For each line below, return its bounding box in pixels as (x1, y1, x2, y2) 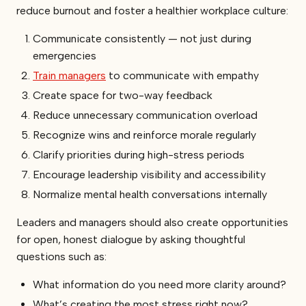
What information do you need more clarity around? (33, 277, 286, 291)
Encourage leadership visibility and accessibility (33, 167, 266, 181)
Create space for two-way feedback (33, 88, 212, 102)
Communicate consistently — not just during (33, 31, 251, 45)
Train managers (33, 68, 106, 82)
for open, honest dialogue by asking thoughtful (16, 232, 245, 246)
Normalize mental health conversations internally (33, 187, 267, 201)
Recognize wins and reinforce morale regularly (33, 128, 256, 141)
